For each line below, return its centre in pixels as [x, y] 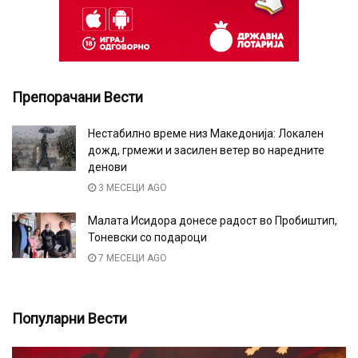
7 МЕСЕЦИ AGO [131, 259]
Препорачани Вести [78, 97]
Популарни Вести [70, 319]
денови [107, 167]
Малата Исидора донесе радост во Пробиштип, [213, 221]
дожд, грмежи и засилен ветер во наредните [206, 151]
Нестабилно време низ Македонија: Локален [206, 134]
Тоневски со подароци [147, 238]
